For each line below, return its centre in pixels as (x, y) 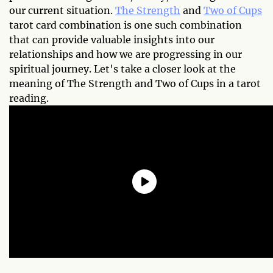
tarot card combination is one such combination (126, 25)
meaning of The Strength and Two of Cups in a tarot (135, 83)
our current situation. (62, 10)
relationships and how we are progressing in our (126, 54)
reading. (29, 98)
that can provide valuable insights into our (112, 39)
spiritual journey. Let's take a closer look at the (122, 69)
